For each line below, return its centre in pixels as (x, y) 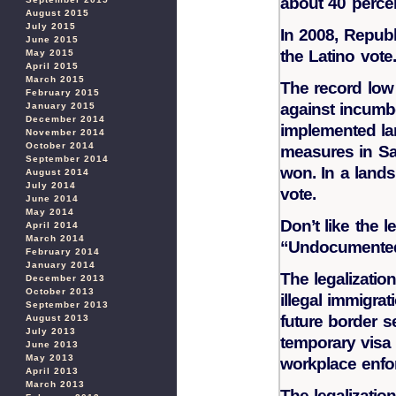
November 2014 (65, 132)
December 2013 (65, 278)
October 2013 (60, 291)
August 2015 (57, 13)
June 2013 (52, 344)
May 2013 (50, 358)
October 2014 (60, 145)
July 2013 (51, 331)
